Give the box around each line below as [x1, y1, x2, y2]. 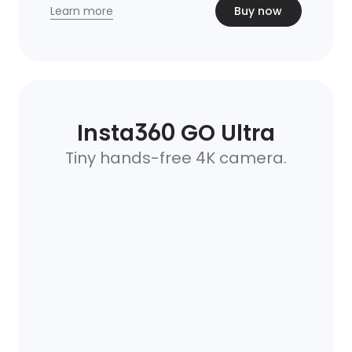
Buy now [234, 3, 283, 19]
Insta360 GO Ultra [76, 118, 275, 148]
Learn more [49, 2, 113, 19]
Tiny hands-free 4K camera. [64, 147, 287, 169]
